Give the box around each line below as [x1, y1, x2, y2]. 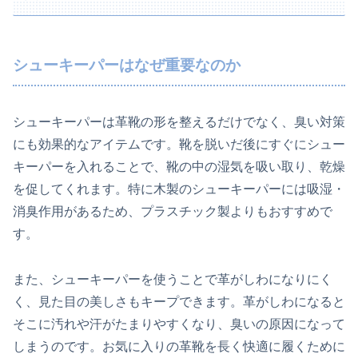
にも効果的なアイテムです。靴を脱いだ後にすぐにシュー [13, 137, 345, 152]
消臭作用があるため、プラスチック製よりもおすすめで [13, 205, 332, 219]
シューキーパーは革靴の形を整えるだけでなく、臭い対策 [13, 115, 345, 129]
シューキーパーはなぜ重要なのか [13, 57, 241, 74]
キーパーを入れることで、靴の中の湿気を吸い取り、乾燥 [13, 160, 345, 174]
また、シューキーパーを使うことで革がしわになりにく [13, 272, 332, 286]
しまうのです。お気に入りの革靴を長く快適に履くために [13, 339, 345, 353]
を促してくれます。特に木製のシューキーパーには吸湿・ [13, 182, 345, 197]
